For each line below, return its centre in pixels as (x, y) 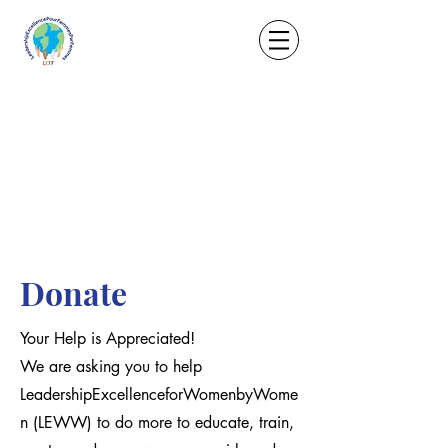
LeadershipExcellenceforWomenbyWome (159, 394)
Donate (73, 292)
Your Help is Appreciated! (107, 338)
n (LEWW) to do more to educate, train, (157, 422)
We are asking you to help (111, 366)
